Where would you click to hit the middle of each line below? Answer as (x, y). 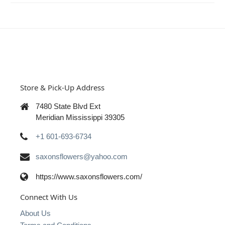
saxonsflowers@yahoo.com (82, 157)
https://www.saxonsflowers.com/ (89, 177)
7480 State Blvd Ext (68, 106)
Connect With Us (49, 197)
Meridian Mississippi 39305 (80, 118)
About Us (35, 213)
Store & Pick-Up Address (62, 88)
